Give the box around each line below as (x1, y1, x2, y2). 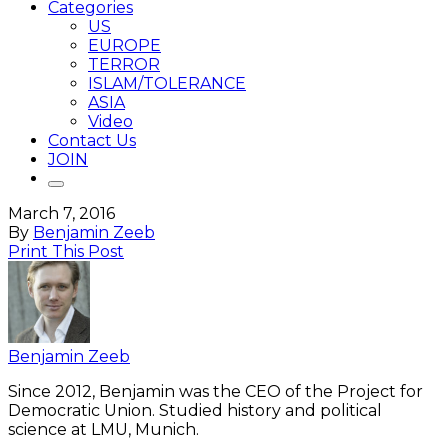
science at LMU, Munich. (8, 420, 199, 439)
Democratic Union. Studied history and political (8, 401, 382, 420)
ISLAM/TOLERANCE (88, 74, 246, 93)
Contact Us (48, 131, 136, 150)
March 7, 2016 (8, 204, 115, 223)
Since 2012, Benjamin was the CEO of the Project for (8, 382, 423, 401)
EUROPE (88, 36, 161, 55)
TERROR (88, 55, 160, 74)
